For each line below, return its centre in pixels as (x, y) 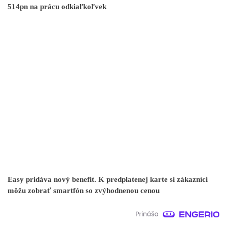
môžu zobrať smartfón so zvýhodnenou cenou (84, 190)
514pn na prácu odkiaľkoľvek (57, 7)
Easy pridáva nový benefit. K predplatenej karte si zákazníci (108, 179)
